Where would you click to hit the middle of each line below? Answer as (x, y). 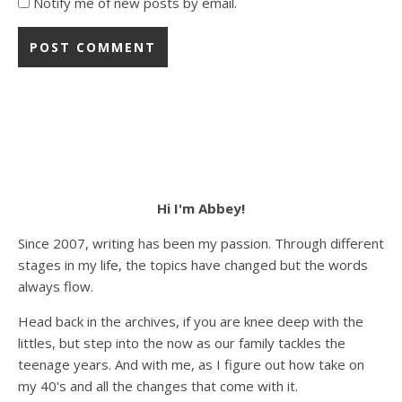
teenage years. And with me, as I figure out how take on (191, 364)
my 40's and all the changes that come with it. (158, 386)
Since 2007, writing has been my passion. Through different (201, 243)
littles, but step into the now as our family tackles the (182, 343)
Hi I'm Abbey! (201, 208)
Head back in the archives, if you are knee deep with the (191, 321)
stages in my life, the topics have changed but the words (193, 265)
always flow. (56, 286)
